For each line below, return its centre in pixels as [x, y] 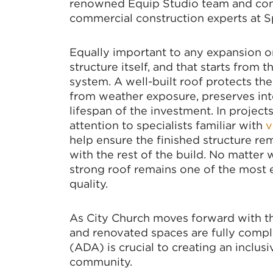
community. [101, 262]
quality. [89, 184]
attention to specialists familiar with [168, 125]
